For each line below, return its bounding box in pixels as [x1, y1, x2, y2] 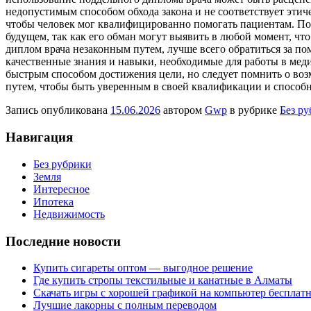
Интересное [33, 183, 90, 195]
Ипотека [33, 195, 74, 208]
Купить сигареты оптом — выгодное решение [33, 262, 253, 274]
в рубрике [227, 104, 280, 117]
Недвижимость [33, 208, 105, 220]
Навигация [6, 130, 73, 145]
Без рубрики [33, 158, 92, 170]
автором [160, 104, 205, 117]
